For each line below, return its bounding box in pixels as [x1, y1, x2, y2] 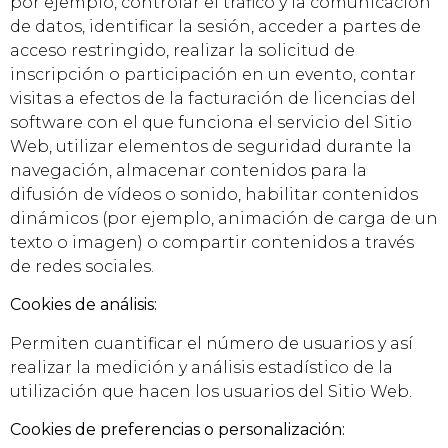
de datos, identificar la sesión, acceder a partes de [10, 16, 421, 36]
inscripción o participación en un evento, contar [10, 64, 416, 84]
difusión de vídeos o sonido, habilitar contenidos [10, 184, 418, 204]
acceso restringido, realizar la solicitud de [10, 40, 355, 60]
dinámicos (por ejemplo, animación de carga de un [10, 208, 438, 228]
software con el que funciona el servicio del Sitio [10, 112, 412, 132]
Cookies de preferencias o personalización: [10, 420, 345, 440]
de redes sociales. [10, 256, 154, 276]
